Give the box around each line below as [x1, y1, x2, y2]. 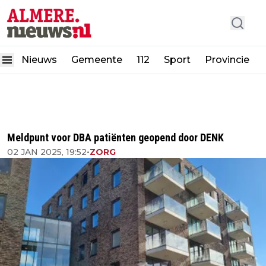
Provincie [205, 54, 252, 66]
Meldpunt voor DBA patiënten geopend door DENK [7, 131, 224, 144]
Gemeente [71, 54, 122, 66]
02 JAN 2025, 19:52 [7, 147, 87, 157]
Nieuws [21, 54, 57, 66]
